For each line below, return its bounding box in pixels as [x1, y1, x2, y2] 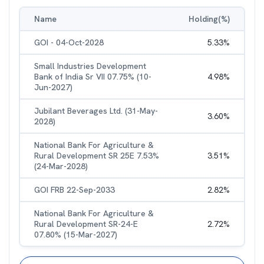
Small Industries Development [34, 61, 146, 71]
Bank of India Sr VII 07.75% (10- [34, 71, 151, 82]
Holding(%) [189, 14, 230, 24]
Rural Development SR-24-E [34, 219, 138, 229]
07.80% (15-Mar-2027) [34, 229, 117, 240]
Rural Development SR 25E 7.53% [34, 150, 159, 161]
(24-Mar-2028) [34, 161, 88, 171]
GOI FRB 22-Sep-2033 [34, 184, 115, 195]
